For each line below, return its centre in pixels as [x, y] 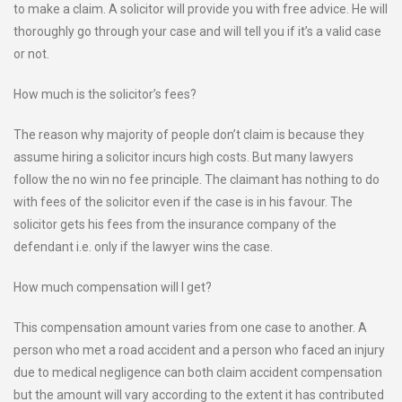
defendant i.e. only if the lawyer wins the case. [143, 247]
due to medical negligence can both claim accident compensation [198, 372]
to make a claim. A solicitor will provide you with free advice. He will [201, 9]
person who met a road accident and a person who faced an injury [199, 350]
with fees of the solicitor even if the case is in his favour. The [183, 202]
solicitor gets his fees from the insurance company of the [175, 224]
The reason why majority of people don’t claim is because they [189, 135]
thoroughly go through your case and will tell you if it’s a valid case [197, 31]
